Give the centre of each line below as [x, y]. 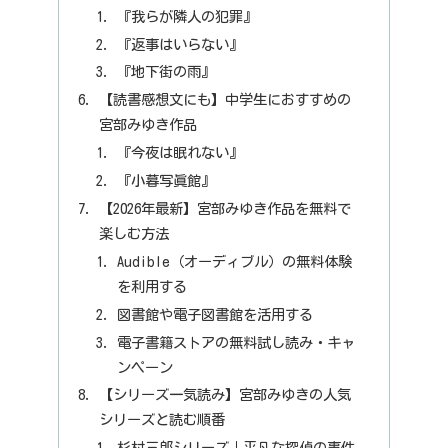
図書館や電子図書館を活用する [214, 314]
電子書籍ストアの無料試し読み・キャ [235, 342]
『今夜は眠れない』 [179, 153]
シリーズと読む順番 [162, 420]
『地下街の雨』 [165, 72]
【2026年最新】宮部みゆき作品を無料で [225, 208]
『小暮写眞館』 [165, 181]
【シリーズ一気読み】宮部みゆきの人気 [225, 395]
